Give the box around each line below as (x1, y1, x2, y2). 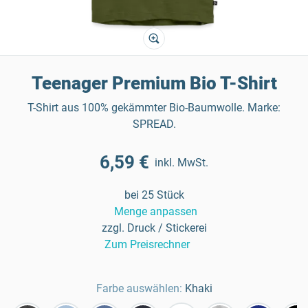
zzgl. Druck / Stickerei (101, 221, 207, 234)
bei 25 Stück (124, 188, 184, 201)
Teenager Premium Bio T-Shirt (31, 73, 277, 93)
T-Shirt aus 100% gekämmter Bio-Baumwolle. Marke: (27, 101, 280, 114)
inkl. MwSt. (155, 155, 208, 169)
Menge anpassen (113, 205, 197, 218)
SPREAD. (132, 118, 176, 131)
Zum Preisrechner (104, 238, 190, 251)
